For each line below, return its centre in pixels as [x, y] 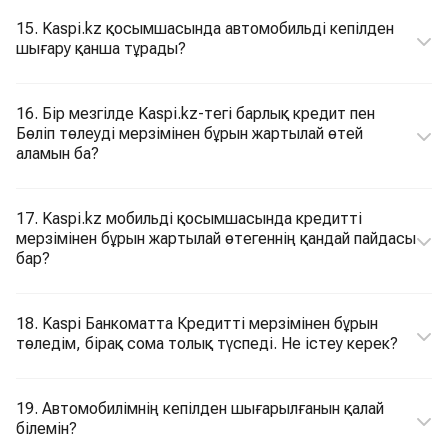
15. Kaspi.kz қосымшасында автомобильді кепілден [205, 28]
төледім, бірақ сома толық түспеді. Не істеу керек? [207, 343]
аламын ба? [57, 153]
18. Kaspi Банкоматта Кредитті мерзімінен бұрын [197, 323]
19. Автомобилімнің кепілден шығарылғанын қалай [200, 408]
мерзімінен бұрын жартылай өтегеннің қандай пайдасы [216, 238]
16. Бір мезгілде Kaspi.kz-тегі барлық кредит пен [77, 113]
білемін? [46, 428]
